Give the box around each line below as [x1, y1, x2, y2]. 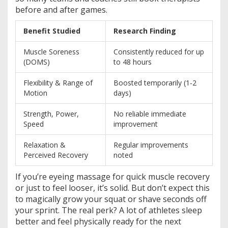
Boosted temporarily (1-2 [113, 77, 196, 88]
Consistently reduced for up [113, 46, 204, 56]
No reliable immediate [113, 108, 186, 119]
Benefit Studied [23, 25, 80, 36]
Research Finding [113, 25, 176, 36]
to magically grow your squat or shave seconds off [15, 193, 207, 205]
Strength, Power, [23, 108, 79, 119]
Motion [23, 88, 47, 98]
